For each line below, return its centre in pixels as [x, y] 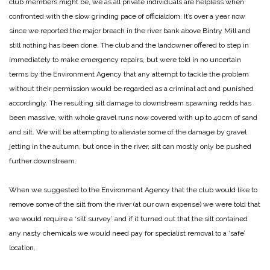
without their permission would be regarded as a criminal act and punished [131, 88]
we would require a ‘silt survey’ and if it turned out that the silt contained [128, 218]
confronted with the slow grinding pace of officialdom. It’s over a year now [127, 16]
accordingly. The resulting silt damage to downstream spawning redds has [130, 103]
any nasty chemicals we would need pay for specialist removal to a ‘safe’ [127, 233]
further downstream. [43, 161]
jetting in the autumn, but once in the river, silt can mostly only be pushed [130, 146]
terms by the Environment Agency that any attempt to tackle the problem [129, 74]
